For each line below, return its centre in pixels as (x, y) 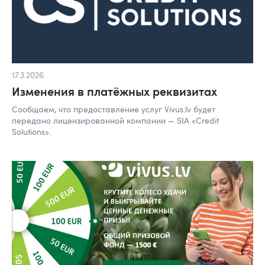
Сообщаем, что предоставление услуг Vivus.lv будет (114, 109)
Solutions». (31, 131)
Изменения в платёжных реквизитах (114, 91)
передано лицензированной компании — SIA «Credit (115, 120)
